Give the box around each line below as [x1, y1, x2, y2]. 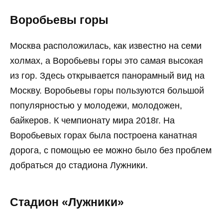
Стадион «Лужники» [10, 196, 124, 209]
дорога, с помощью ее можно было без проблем [10, 145, 212, 156]
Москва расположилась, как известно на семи [10, 41, 202, 51]
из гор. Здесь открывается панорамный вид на [10, 71, 205, 81]
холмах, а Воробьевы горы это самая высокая [10, 56, 203, 66]
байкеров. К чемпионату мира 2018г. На [10, 115, 175, 126]
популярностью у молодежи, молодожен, [10, 101, 182, 111]
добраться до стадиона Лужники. [10, 160, 148, 171]
